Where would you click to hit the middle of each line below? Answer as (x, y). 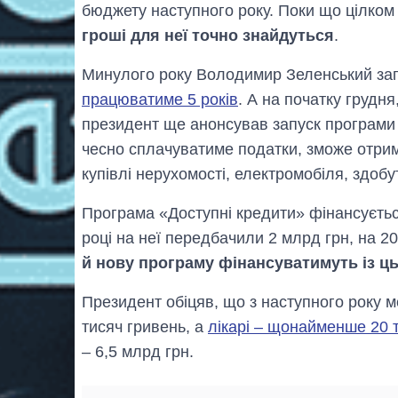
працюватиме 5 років (160, 100)
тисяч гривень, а (145, 327)
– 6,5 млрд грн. (138, 352)
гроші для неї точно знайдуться (208, 36)
